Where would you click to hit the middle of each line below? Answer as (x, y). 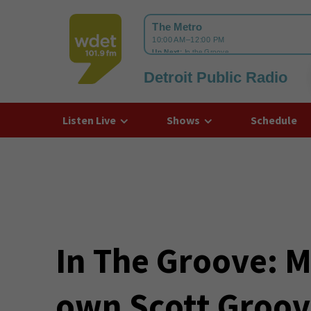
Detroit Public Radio (215, 77)
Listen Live (89, 120)
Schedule (274, 120)
